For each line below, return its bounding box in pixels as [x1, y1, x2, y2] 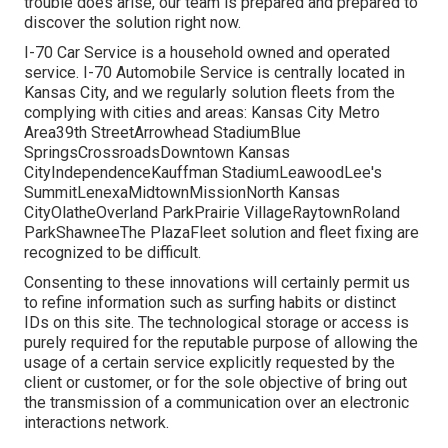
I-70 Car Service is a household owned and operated [24, 43, 390, 63]
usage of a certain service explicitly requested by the [24, 353, 395, 373]
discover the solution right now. [24, 13, 241, 33]
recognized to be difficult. [24, 243, 201, 263]
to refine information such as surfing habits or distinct [24, 293, 396, 313]
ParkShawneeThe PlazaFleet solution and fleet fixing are [24, 223, 419, 243]
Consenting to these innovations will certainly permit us [24, 273, 410, 293]
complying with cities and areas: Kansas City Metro [24, 103, 380, 123]
